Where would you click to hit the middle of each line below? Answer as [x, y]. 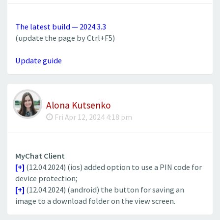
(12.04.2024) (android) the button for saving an [104, 190]
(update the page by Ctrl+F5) [65, 38]
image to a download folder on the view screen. [95, 201]
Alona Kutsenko [79, 105]
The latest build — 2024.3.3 [61, 27]
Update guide [39, 60]
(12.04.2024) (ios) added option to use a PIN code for [113, 167]
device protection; [46, 179]
